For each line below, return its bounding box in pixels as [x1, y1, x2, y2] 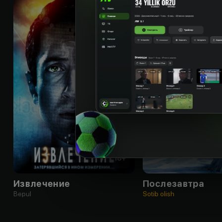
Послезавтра [143, 178, 205, 189]
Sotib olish [143, 189, 175, 198]
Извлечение [13, 178, 70, 189]
